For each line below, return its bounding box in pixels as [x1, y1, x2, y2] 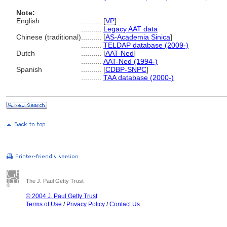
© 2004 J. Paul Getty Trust [26, 193, 97, 200]
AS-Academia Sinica [105, 33, 170, 41]
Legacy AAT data [103, 25, 158, 33]
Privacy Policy [66, 201, 105, 208]
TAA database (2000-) [103, 73, 174, 82]
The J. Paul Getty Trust [26, 178, 84, 184]
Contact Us [109, 201, 140, 208]
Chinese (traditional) [16, 33, 81, 41]
